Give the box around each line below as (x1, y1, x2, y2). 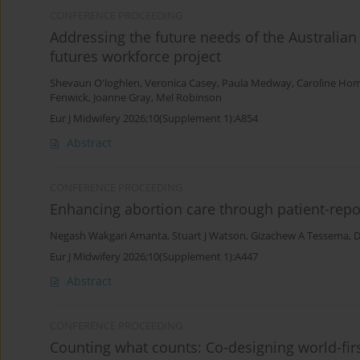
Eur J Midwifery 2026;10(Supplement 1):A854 (50, 111, 258, 126)
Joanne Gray (93, 91, 151, 105)
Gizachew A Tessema (251, 229, 349, 243)
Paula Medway (222, 76, 292, 91)
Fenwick (50, 91, 88, 105)
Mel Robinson (156, 91, 222, 105)
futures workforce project (50, 47, 221, 67)
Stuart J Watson (172, 229, 246, 243)
